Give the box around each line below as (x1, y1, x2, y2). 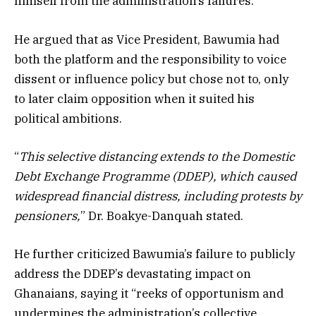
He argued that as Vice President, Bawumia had (14, 31, 279, 47)
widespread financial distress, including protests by (14, 188, 302, 204)
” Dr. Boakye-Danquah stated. (80, 207, 243, 224)
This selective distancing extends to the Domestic (19, 148, 295, 164)
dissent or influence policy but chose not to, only (14, 71, 288, 87)
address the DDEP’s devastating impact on (14, 265, 251, 281)
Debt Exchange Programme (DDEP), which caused (14, 168, 296, 184)
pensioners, (14, 207, 80, 224)
